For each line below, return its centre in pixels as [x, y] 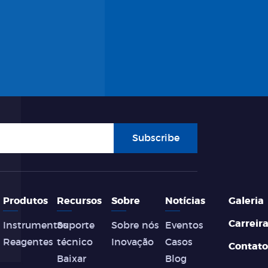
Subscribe [156, 138]
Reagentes [28, 242]
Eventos [185, 226]
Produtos [25, 201]
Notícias [185, 201]
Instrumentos [35, 226]
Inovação [132, 242]
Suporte [76, 226]
